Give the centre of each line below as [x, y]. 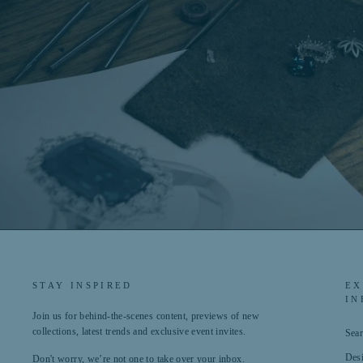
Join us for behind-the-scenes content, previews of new [146, 316]
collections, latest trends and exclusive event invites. [139, 332]
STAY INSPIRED [83, 286]
